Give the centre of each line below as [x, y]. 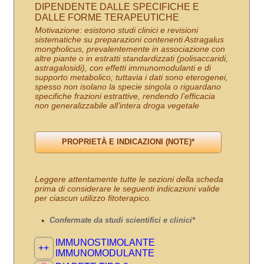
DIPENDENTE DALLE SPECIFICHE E [117, 6]
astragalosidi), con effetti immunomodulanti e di [123, 67]
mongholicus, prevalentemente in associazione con [130, 49]
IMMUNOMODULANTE [105, 253]
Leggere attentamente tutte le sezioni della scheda [129, 179]
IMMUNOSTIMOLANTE [105, 242]
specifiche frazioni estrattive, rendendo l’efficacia [125, 96]
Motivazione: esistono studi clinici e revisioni [116, 30]
